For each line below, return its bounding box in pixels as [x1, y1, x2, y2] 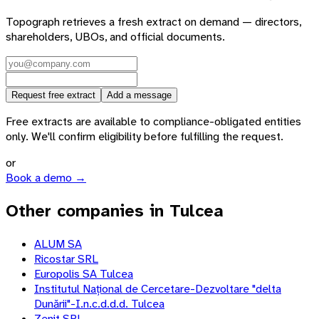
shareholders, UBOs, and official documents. [6, 29, 225, 45]
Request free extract [11, 90, 95, 101]
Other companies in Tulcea [6, 199, 224, 223]
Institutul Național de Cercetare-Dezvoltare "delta [34, 281, 281, 297]
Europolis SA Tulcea [34, 266, 133, 282]
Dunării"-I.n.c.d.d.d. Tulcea [34, 296, 164, 312]
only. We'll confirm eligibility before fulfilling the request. [6, 129, 283, 145]
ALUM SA [34, 236, 82, 252]
